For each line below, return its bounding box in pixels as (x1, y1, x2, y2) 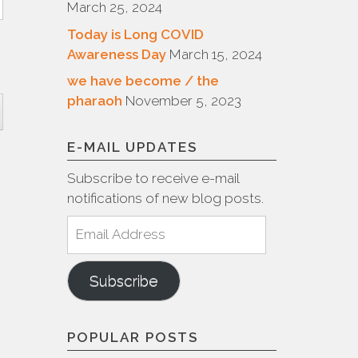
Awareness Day (66, 46, 166, 62)
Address (66, 236, 120, 253)
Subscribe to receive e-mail (66, 170, 239, 186)
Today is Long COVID (66, 26, 204, 42)
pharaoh (66, 93, 122, 109)
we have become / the (66, 73, 219, 89)
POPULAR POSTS (66, 328, 198, 345)
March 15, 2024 (169, 46, 262, 62)
